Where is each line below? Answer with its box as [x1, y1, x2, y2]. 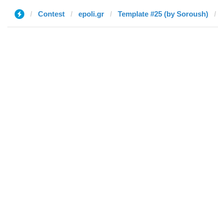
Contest [38, 10, 65, 18]
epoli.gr [78, 10, 104, 18]
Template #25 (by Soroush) [118, 10, 208, 18]
